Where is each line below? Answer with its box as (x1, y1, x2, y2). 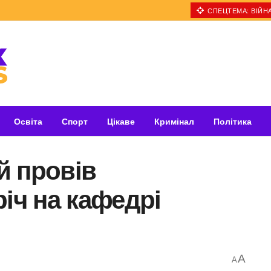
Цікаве (107, 115, 135, 127)
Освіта (14, 115, 42, 127)
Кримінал (154, 115, 194, 127)
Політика (214, 115, 252, 127)
